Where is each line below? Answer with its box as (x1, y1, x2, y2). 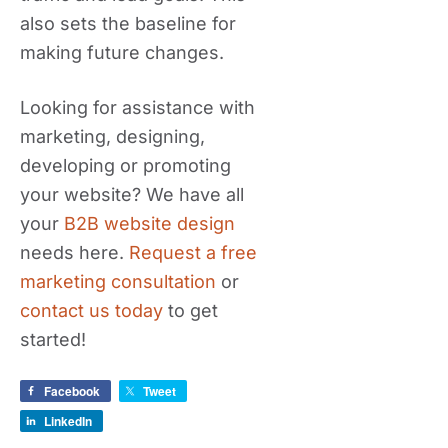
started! (20, 329, 86, 350)
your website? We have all (20, 184, 244, 205)
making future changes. (20, 42, 224, 63)
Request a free (129, 242, 257, 263)
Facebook (44, 382, 100, 400)
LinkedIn (44, 412, 92, 430)
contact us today (20, 300, 163, 321)
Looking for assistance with (20, 97, 255, 118)
